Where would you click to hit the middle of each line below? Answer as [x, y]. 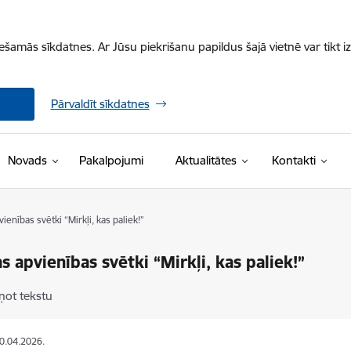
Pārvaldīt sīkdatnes [100, 104]
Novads [27, 160]
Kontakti [293, 160]
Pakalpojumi [111, 160]
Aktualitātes [206, 160]
